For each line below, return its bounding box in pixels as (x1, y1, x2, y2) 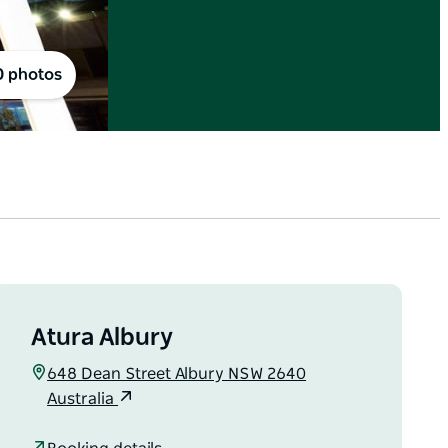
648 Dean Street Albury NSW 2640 (47, 366, 307, 383)
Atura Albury (31, 326, 174, 351)
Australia (47, 391, 119, 408)
